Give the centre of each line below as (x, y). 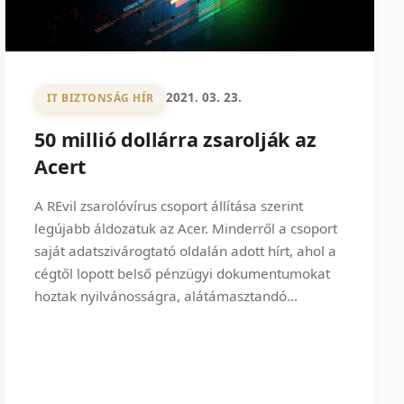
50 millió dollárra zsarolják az (175, 139)
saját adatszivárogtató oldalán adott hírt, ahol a (186, 250)
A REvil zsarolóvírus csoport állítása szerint (169, 205)
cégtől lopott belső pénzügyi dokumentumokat (183, 273)
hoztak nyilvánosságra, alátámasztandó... (166, 295)
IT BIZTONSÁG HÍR (100, 97)
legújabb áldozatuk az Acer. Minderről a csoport (186, 228)
